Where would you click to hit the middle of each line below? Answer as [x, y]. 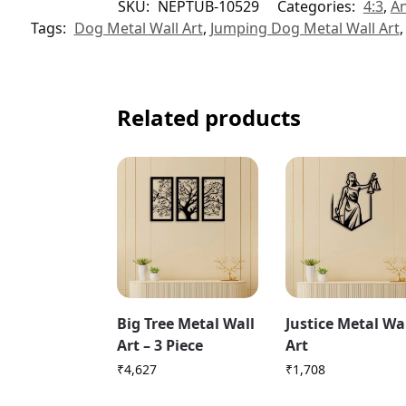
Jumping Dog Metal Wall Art [304, 28]
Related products [208, 117]
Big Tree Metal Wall [185, 323]
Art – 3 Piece [159, 345]
